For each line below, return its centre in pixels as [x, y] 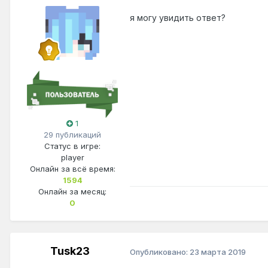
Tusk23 [70, 251]
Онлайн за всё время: [72, 169]
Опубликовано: [160, 252]
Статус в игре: [72, 146]
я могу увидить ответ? [178, 17]
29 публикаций [72, 135]
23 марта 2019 [218, 252]
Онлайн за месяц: [72, 192]
